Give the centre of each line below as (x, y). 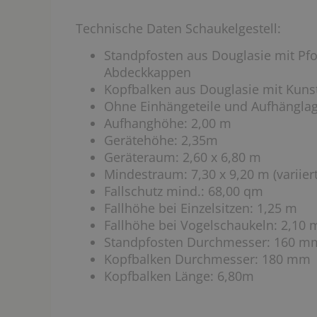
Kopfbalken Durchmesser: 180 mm (207, 259)
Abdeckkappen (148, 72)
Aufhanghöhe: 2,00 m (168, 123)
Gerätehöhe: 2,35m (161, 140)
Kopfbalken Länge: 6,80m (179, 276)
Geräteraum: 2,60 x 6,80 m (183, 157)
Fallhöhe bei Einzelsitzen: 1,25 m (201, 208)
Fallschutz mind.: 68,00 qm (184, 191)
